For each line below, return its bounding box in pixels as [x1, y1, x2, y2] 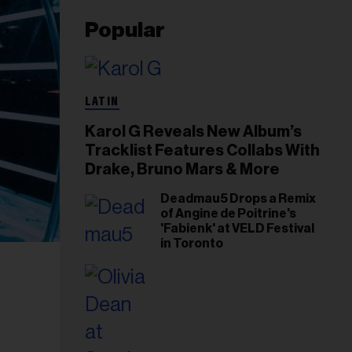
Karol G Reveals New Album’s [85, 123, 302, 140]
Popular [85, 20, 165, 42]
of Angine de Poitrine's [160, 207, 296, 220]
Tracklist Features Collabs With [85, 142, 320, 159]
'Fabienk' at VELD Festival [160, 222, 314, 235]
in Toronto [160, 236, 223, 250]
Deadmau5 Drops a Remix [160, 192, 316, 205]
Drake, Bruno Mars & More [85, 161, 280, 178]
